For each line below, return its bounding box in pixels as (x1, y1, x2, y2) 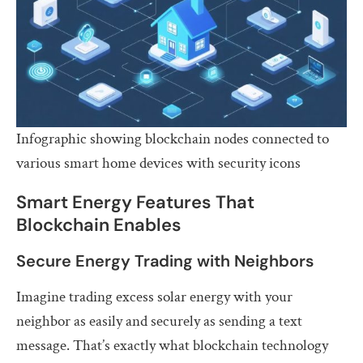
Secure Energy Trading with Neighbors (16, 250, 314, 271)
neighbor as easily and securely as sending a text (16, 310, 302, 331)
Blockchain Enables (16, 212, 181, 237)
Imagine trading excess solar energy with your (16, 286, 293, 307)
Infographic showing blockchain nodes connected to (16, 128, 329, 149)
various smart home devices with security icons (16, 152, 301, 173)
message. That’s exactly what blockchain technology (16, 335, 328, 356)
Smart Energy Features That (16, 190, 254, 214)
